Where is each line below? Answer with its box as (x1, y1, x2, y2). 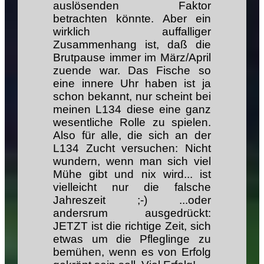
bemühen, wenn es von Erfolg (53, 245, 211, 258)
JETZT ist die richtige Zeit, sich (53, 219, 211, 232)
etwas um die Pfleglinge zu (53, 232, 211, 245)
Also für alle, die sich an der (53, 128, 211, 141)
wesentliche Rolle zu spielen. (53, 115, 211, 128)
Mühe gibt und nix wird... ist (53, 167, 211, 180)
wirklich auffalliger (53, 25, 211, 38)
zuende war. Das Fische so (53, 64, 211, 77)
